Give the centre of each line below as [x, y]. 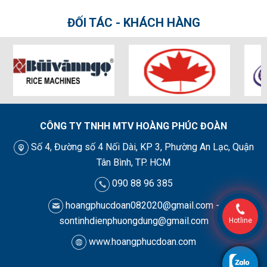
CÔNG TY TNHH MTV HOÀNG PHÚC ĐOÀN [133, 126]
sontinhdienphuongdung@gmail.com [133, 221]
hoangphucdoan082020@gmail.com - [141, 205]
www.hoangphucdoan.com [141, 241]
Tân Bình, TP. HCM [133, 163]
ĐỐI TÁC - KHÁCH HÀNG [133, 23]
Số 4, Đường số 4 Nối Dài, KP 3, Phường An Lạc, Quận [141, 147]
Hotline [240, 221]
